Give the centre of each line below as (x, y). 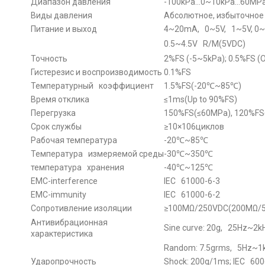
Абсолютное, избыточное (214, 15)
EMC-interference (64, 181)
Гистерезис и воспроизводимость (96, 72)
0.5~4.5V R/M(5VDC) (205, 43)
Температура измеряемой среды (97, 153)
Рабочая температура (74, 140)
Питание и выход (64, 29)
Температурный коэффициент (92, 85)
